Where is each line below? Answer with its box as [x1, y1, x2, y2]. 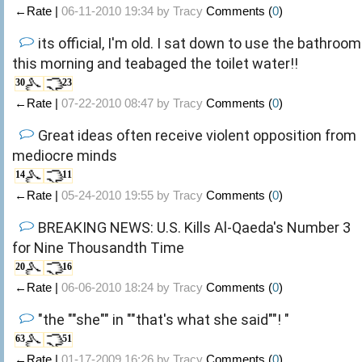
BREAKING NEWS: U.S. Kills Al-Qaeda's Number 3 [38, 218, 351, 236]
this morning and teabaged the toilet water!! [12, 54, 298, 72]
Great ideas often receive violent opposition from [38, 126, 356, 144]
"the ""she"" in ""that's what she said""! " [38, 310, 289, 328]
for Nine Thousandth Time [12, 238, 184, 256]
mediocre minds [12, 146, 117, 164]
